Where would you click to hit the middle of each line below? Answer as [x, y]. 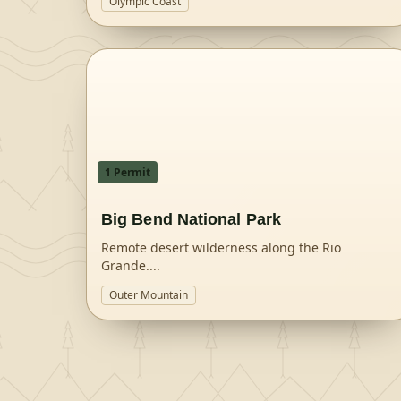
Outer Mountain [149, 295]
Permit [131, 172]
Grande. [125, 265]
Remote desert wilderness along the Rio [221, 247]
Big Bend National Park [191, 219]
